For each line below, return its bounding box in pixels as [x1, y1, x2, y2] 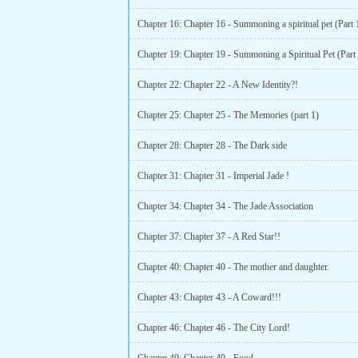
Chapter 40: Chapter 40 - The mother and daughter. [137, 261, 329, 272]
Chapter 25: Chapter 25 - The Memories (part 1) [137, 109, 319, 121]
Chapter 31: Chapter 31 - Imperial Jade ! [137, 170, 289, 181]
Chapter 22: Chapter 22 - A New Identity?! [137, 79, 298, 90]
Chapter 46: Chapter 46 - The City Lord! [137, 322, 290, 333]
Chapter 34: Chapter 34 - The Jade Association [137, 201, 313, 212]
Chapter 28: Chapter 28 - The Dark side [137, 140, 287, 151]
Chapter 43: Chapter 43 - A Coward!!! [137, 292, 281, 303]
